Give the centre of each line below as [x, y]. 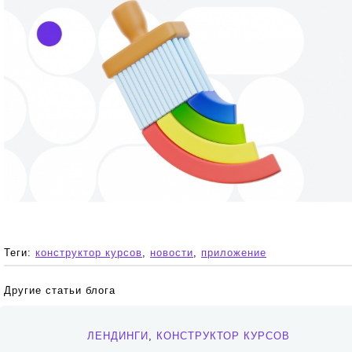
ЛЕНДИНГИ [118, 335]
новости [172, 252]
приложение [234, 252]
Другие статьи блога [60, 290]
